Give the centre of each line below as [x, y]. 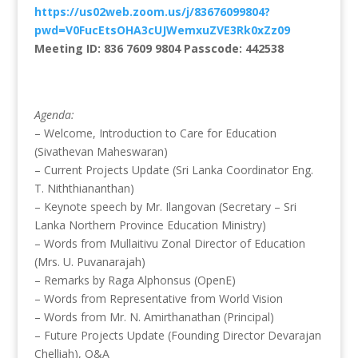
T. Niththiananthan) [84, 188]
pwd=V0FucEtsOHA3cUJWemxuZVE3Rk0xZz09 [162, 30]
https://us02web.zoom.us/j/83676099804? [152, 12]
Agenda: [54, 115]
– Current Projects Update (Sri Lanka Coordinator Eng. [173, 170]
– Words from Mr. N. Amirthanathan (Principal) [154, 317]
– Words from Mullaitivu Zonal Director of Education [169, 243]
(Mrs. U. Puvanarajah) [89, 262]
